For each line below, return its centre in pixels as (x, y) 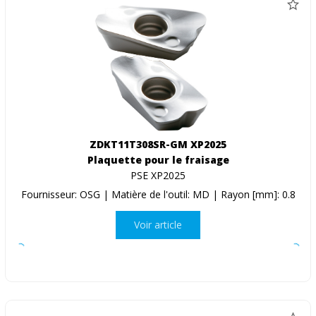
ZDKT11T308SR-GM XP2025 (158, 144)
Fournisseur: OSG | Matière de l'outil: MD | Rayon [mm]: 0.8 (158, 194)
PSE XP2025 (158, 175)
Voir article (158, 225)
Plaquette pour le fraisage (158, 159)
